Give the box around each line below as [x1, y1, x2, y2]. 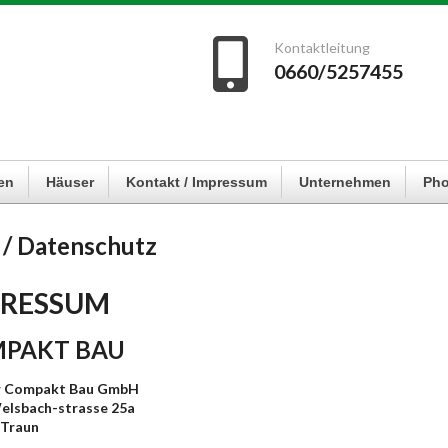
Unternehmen [298, 174, 391, 190]
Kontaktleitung [273, 39, 370, 56]
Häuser [45, 174, 94, 190]
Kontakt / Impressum [125, 174, 267, 190]
